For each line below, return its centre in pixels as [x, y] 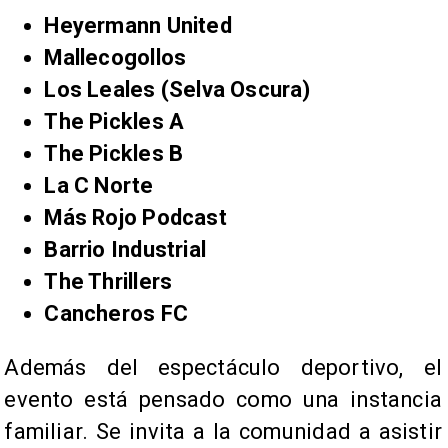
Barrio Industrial [128, 250]
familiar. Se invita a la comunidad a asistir [223, 432]
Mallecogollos [118, 58]
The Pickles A [117, 122]
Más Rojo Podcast [138, 218]
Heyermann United [140, 26]
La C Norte [101, 186]
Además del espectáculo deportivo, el [223, 368]
